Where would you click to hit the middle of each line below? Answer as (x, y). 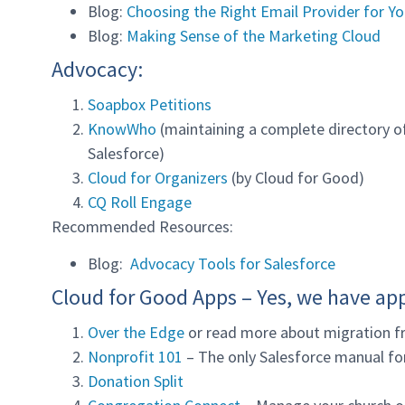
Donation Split (136, 381)
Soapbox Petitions (151, 104)
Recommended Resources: (142, 226)
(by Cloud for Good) (296, 177)
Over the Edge (138, 333)
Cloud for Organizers (158, 177)
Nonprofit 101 (135, 357)
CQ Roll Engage (140, 202)
